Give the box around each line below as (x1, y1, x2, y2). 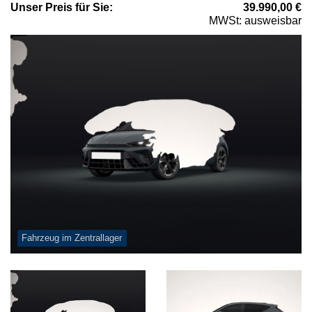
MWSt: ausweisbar (209, 15, 302, 27)
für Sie (72, 1, 109, 14)
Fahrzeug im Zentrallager (22, 233, 123, 244)
